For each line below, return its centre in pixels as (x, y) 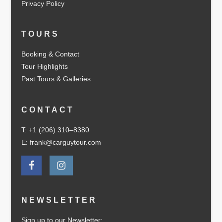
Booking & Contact (50, 54)
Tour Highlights (44, 67)
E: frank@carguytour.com (61, 142)
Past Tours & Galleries (56, 79)
